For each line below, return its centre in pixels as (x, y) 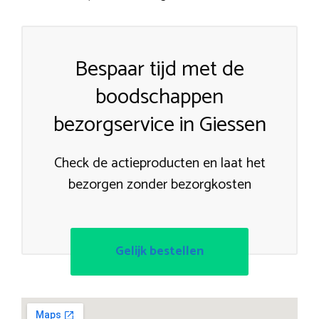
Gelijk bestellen (159, 251)
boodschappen (159, 97)
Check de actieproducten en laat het (159, 163)
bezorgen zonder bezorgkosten (159, 184)
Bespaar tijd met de (159, 69)
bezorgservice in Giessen (159, 125)
